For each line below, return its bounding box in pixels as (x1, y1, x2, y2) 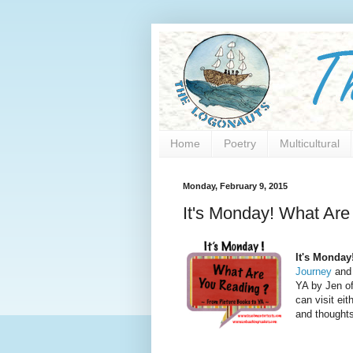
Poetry (224, 137, 256, 150)
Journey (295, 266, 333, 278)
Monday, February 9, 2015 (183, 180, 288, 191)
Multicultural (280, 137, 340, 150)
